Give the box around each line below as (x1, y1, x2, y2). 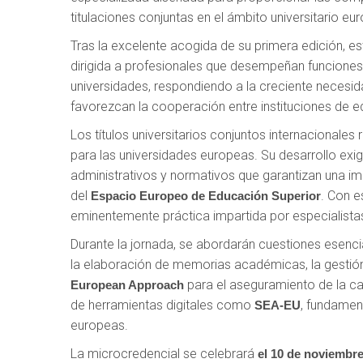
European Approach (70, 277, 184, 292)
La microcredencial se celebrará (70, 345, 258, 361)
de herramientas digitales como (70, 297, 254, 313)
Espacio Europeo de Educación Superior (91, 188, 321, 203)
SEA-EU (254, 297, 301, 312)
